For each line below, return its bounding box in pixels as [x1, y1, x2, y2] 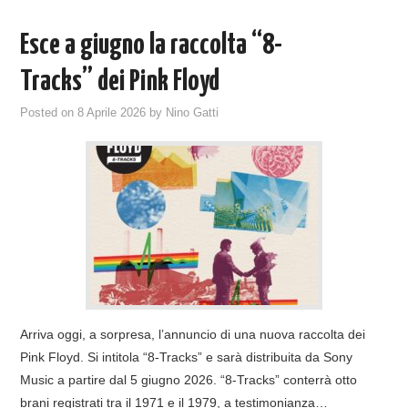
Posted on [20, 106, 78, 119]
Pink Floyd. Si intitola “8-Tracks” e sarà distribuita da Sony [20, 349, 353, 364]
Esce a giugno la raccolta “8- [20, 30, 283, 60]
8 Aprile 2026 [77, 106, 147, 119]
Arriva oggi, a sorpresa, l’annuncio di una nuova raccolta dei [20, 326, 366, 342]
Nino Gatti [166, 106, 219, 119]
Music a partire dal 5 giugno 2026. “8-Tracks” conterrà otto [20, 372, 358, 387]
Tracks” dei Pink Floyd [20, 66, 220, 97]
